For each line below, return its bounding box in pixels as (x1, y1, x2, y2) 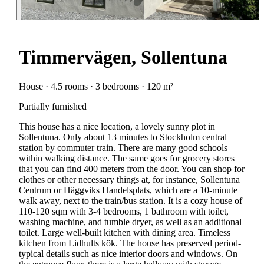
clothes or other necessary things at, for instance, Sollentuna (19, 174, 240, 184)
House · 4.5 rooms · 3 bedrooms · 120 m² (19, 81, 173, 91)
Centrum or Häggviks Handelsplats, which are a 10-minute (19, 184, 237, 195)
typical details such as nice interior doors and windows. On (19, 248, 237, 259)
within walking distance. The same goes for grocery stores (19, 153, 235, 163)
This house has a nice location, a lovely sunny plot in (19, 121, 215, 131)
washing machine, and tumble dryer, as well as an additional (19, 216, 242, 227)
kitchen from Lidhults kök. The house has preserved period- (19, 237, 241, 248)
